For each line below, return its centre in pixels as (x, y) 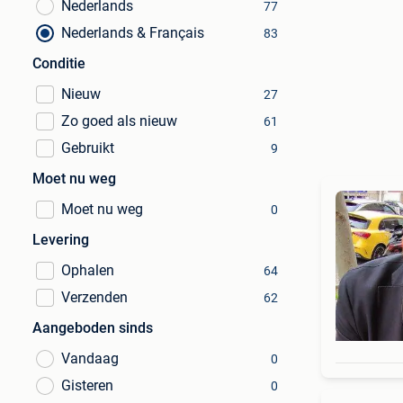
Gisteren (87, 385)
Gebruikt (88, 148)
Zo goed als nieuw (119, 121)
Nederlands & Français (133, 33)
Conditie (59, 63)
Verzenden (94, 297)
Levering (61, 240)
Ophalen (88, 270)
